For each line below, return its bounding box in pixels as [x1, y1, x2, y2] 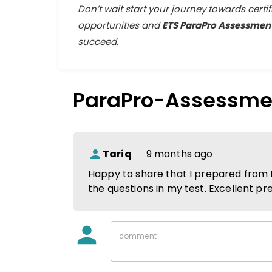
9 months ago [146, 146, 213, 161]
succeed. [78, 35, 118, 48]
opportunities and [78, 18, 162, 32]
